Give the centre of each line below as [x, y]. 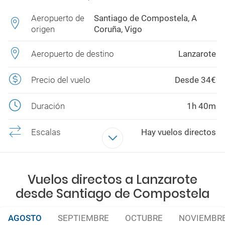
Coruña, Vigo [118, 29]
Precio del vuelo [61, 80]
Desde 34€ [195, 80]
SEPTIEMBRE [83, 218]
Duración [48, 106]
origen [43, 29]
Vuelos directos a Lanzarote [113, 180]
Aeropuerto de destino [73, 53]
